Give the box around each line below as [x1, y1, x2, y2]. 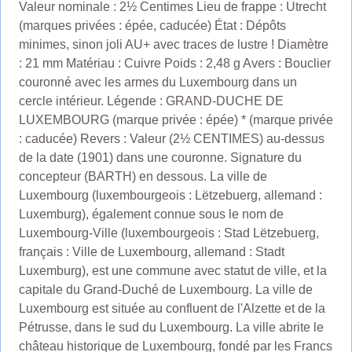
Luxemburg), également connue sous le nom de [18, 207, 284, 221]
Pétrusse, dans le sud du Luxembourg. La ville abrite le [18, 320, 324, 334]
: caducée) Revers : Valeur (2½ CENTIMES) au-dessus [18, 131, 324, 145]
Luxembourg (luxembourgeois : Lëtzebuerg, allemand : [18, 188, 322, 202]
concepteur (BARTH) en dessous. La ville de [18, 169, 267, 183]
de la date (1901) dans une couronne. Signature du [18, 150, 302, 164]
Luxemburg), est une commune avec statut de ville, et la [18, 263, 327, 277]
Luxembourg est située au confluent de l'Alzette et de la [18, 301, 325, 315]
